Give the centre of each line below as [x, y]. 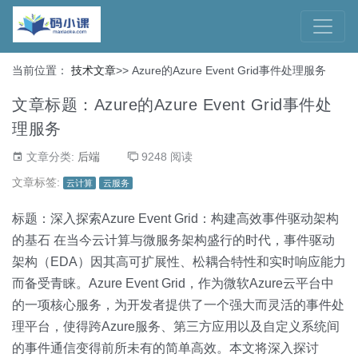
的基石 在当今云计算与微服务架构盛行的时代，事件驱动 [173, 240]
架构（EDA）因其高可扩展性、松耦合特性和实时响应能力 [179, 262]
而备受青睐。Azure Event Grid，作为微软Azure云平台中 [173, 283]
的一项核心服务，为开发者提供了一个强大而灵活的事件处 [178, 305]
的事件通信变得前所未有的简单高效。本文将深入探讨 [165, 348]
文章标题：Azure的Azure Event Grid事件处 [172, 105]
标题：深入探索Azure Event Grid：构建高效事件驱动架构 [175, 219]
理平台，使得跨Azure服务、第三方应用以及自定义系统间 [176, 326]
